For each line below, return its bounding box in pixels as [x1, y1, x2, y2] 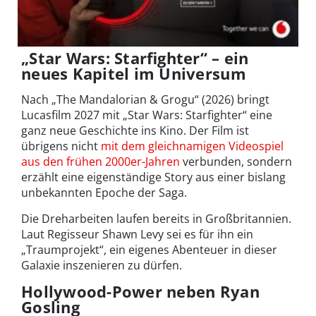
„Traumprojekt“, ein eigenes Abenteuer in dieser [21, 242, 277, 258]
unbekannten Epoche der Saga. [21, 185, 187, 201]
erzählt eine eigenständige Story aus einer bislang [21, 169, 286, 186]
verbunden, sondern [180, 154, 292, 170]
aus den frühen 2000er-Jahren [21, 154, 180, 170]
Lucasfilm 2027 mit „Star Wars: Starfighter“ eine [21, 107, 272, 123]
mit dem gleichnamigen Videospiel [101, 138, 284, 154]
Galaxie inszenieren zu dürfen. [21, 257, 182, 274]
